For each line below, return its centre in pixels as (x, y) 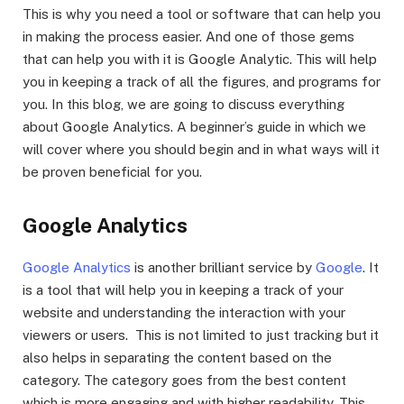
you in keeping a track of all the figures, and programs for (202, 82)
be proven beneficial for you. (112, 172)
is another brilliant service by (223, 267)
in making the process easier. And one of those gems (188, 37)
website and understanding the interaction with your (184, 312)
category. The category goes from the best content (184, 380)
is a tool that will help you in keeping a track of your (183, 289)
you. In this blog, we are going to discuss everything (184, 105)
